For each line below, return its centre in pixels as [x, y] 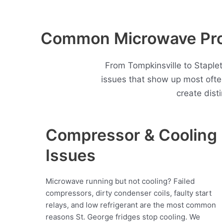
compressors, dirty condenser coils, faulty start [129, 193]
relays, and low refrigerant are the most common [131, 205]
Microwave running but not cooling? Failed [120, 181]
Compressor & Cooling [131, 135]
